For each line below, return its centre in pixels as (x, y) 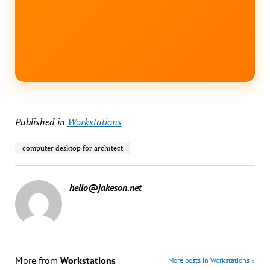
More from (37, 260)
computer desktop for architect (72, 148)
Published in (40, 121)
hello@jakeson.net (105, 187)
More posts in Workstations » (212, 260)
